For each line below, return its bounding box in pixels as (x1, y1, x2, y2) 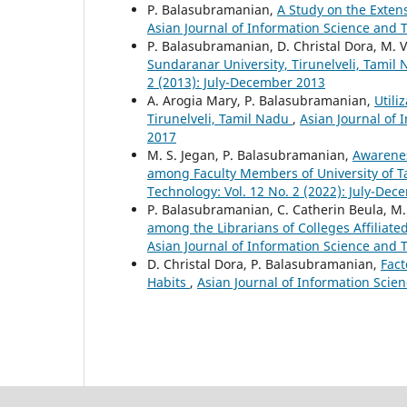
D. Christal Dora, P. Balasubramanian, (147, 254, 381, 273)
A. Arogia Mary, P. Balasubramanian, (147, 91, 374, 109)
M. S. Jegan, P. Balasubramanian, (147, 145, 352, 164)
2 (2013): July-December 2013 (147, 73, 325, 91)
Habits (147, 273, 190, 291)
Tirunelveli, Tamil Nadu (147, 109, 293, 127)
